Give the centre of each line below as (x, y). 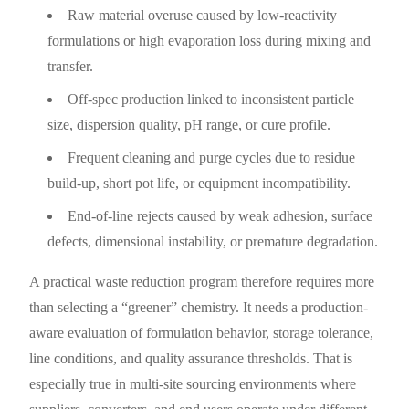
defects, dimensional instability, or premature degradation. (213, 241)
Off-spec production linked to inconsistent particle (211, 99)
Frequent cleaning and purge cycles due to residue (212, 157)
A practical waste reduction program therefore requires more (202, 281)
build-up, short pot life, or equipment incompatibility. (199, 183)
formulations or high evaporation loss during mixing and (210, 40)
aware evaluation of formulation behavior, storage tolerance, (202, 332)
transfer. (71, 66)
